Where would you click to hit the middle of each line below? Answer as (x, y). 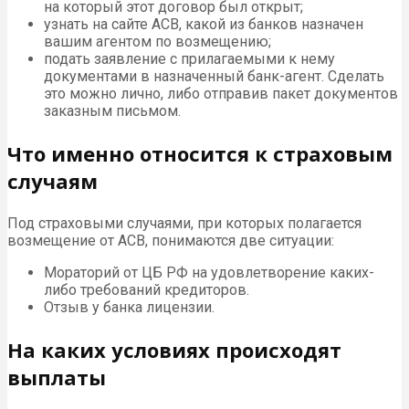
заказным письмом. (112, 110)
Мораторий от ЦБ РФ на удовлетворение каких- (209, 272)
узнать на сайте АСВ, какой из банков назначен (204, 24)
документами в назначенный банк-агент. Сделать (214, 76)
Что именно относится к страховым (200, 153)
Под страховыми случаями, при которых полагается (184, 223)
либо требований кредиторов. (147, 289)
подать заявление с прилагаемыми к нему (189, 58)
